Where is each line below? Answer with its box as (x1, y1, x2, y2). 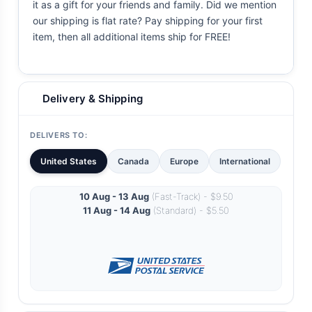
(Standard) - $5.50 (150, 205, 229, 217)
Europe (170, 156, 198, 167)
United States (40, 156, 97, 167)
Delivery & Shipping (42, 92, 143, 106)
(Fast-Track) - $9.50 (148, 191, 233, 203)
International (219, 156, 270, 167)
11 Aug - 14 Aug (83, 205, 150, 217)
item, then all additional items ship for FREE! (33, 31, 231, 43)
